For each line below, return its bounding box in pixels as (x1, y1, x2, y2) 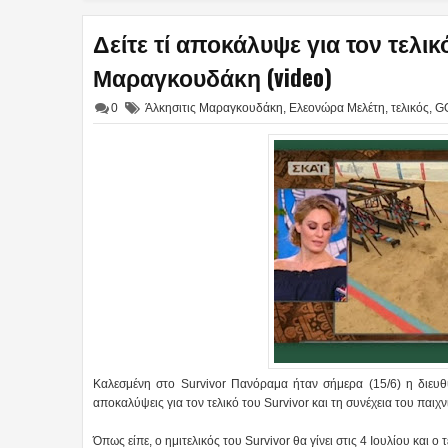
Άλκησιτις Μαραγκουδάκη (145, 100, 283, 115)
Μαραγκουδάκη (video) (93, 59, 332, 94)
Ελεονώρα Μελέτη (289, 100, 385, 115)
